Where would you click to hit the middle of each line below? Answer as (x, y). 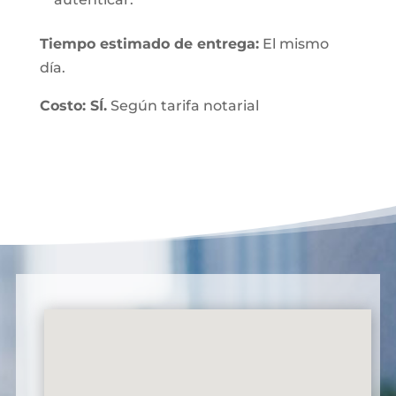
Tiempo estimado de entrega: (149, 44)
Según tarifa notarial (183, 106)
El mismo (293, 44)
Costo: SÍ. (73, 106)
